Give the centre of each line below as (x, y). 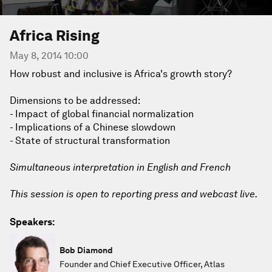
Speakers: (32, 222)
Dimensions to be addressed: (75, 100)
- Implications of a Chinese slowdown (93, 127)
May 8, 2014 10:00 (49, 56)
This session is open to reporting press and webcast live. (134, 194)
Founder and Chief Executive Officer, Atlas (142, 264)
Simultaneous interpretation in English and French (120, 167)
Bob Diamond (86, 250)
